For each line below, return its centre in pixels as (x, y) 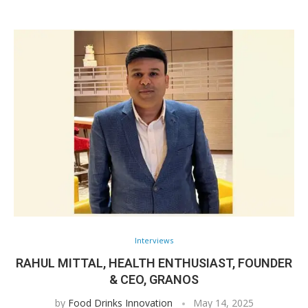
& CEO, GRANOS (154, 279)
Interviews (154, 240)
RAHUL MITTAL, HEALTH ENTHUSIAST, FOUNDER (154, 263)
